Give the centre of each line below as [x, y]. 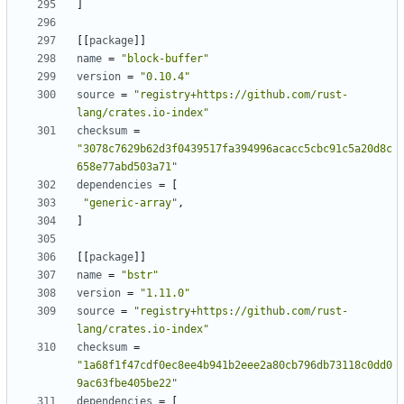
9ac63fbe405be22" [127, 384]
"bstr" [140, 275]
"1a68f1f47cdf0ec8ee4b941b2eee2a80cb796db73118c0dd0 [234, 366]
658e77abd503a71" [127, 167]
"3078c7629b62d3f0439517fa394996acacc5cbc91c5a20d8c [234, 149]
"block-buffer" [165, 59]
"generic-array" [130, 203]
